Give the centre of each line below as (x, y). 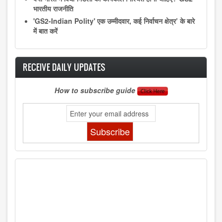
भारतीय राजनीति (53, 9)
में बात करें (45, 31)
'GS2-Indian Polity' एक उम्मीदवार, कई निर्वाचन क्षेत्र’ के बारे (114, 21)
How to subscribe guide (96, 90)
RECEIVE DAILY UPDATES (64, 67)
